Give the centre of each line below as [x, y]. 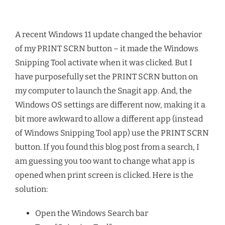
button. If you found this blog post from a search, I [107, 147]
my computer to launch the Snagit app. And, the [103, 90]
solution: [31, 189]
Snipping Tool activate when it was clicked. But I [104, 62]
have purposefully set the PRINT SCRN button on [106, 76]
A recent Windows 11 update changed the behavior [108, 34]
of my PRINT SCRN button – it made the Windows [107, 48]
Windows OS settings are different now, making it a [110, 104]
